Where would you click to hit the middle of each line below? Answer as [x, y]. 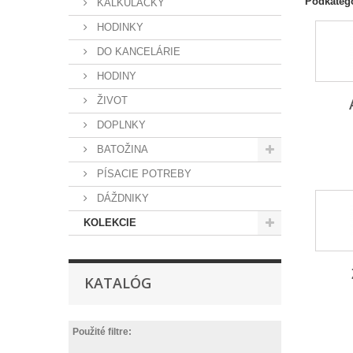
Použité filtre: [102, 332]
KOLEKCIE [110, 223]
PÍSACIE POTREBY [143, 174]
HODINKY [119, 27]
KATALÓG [118, 283]
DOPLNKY [120, 125]
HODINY [115, 76]
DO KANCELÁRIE [137, 52]
